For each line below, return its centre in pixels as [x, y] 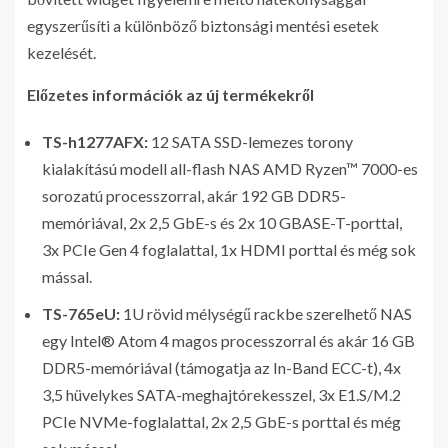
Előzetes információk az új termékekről [170, 95]
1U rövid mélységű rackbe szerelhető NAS [266, 314]
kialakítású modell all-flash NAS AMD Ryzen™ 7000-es [230, 169]
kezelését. [61, 53]
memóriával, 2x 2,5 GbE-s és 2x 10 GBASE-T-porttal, [222, 223]
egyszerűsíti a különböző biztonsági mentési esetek [203, 26]
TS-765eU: [81, 314]
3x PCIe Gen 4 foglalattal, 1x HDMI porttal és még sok [229, 250]
